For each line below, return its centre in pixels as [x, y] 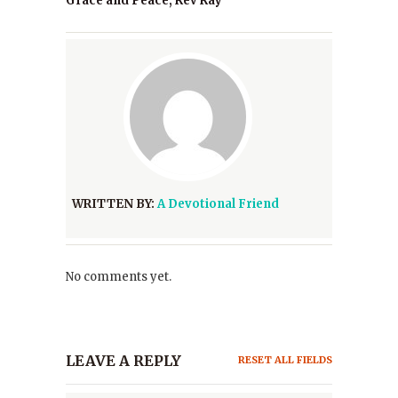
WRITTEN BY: [115, 204]
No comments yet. [119, 277]
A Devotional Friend [218, 204]
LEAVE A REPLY [123, 361]
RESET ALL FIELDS [285, 360]
